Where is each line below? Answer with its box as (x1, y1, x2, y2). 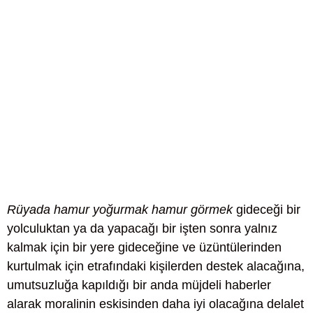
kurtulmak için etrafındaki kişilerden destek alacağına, (7, 259, 305, 274)
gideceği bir (233, 203, 300, 217)
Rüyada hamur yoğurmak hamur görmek (7, 203, 233, 217)
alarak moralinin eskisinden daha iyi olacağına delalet (7, 297, 304, 312)
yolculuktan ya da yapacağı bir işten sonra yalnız (7, 221, 277, 236)
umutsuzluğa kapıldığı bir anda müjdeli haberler (7, 278, 271, 293)
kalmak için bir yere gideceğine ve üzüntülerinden (7, 240, 282, 255)
